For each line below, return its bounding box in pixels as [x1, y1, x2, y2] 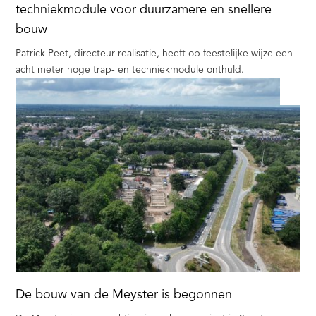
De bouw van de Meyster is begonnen [16, 288, 233, 302]
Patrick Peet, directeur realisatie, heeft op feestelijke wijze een [16, 48, 293, 59]
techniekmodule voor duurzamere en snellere [16, 3, 272, 17]
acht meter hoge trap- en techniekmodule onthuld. [16, 64, 245, 75]
